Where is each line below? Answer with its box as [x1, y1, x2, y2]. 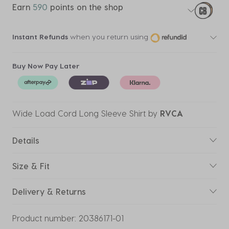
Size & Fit [12, 161, 50, 171]
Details [12, 135, 39, 146]
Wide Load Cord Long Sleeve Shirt [12, 108, 146, 119]
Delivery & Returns [12, 187, 86, 197]
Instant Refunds [12, 32, 68, 41]
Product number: [12, 213, 76, 223]
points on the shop [48, 2, 123, 12]
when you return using [68, 32, 148, 41]
